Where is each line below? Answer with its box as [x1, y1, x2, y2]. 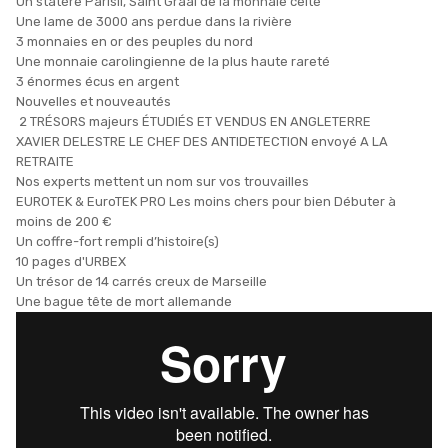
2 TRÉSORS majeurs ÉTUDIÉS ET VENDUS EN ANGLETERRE [16, 114, 371, 130]
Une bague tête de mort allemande [16, 294, 232, 310]
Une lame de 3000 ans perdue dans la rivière [16, 14, 292, 30]
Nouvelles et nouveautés [16, 94, 171, 110]
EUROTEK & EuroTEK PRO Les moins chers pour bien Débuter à [16, 194, 396, 210]
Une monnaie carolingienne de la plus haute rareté [16, 54, 330, 70]
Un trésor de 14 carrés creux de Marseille [16, 274, 267, 290]
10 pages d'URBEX [16, 254, 126, 270]
